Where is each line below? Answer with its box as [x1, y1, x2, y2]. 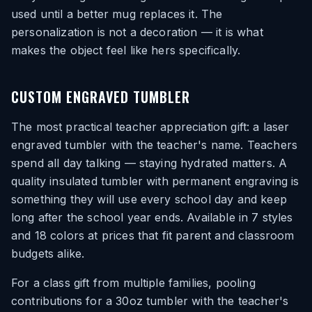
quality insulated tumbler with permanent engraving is [11, 174, 299, 188]
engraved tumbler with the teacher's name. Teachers [11, 138, 298, 152]
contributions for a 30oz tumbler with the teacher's [11, 294, 289, 308]
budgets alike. [11, 247, 85, 260]
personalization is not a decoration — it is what [11, 25, 263, 39]
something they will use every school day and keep [11, 192, 287, 206]
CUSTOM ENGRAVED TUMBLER [11, 86, 190, 107]
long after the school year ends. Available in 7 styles [11, 210, 293, 224]
